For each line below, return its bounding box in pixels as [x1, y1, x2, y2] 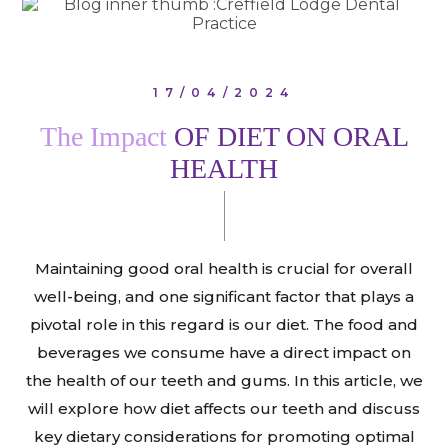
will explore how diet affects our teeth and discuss [28, 398, 420, 418]
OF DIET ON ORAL [173, 120, 409, 152]
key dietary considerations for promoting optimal [33, 426, 415, 446]
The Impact [39, 120, 174, 152]
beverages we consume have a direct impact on [37, 342, 411, 362]
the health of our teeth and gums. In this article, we [25, 370, 423, 390]
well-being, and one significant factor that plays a [34, 286, 414, 306]
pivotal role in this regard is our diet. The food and [30, 314, 418, 334]
